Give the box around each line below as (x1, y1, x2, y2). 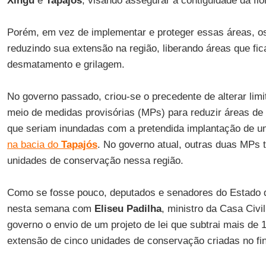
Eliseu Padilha (91, 203, 161, 214)
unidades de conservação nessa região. (7, 155, 183, 166)
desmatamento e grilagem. (7, 59, 125, 70)
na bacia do (7, 139, 61, 150)
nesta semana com (7, 203, 91, 214)
